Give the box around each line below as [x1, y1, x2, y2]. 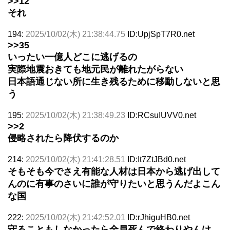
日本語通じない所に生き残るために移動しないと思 [8, 76, 220, 87]
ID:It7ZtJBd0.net [127, 155, 186, 164]
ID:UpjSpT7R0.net [127, 29, 195, 39]
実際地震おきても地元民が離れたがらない [8, 64, 183, 74]
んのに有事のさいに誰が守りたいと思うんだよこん [8, 178, 220, 189]
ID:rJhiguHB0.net [127, 213, 190, 222]
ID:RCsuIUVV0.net [127, 110, 196, 120]
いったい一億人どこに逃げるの [8, 51, 137, 62]
